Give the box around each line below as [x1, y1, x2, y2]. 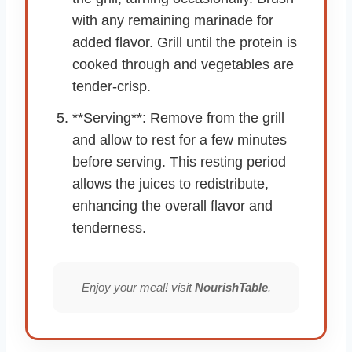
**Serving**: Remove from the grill [72, 110, 284, 126]
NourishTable [194, 280, 268, 295]
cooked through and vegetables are [72, 57, 294, 73]
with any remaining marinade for [72, 13, 273, 29]
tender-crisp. [72, 79, 151, 95]
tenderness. [72, 220, 146, 236]
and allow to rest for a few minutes [72, 132, 287, 148]
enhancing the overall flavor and [72, 198, 273, 214]
